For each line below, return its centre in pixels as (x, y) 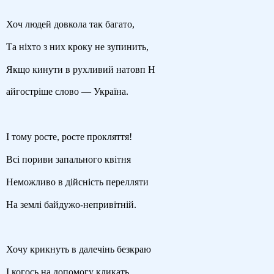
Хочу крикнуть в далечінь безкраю (79, 250)
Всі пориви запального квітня (68, 159)
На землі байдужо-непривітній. (71, 204)
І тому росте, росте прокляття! (69, 137)
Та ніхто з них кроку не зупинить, (77, 46)
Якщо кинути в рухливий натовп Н (81, 69)
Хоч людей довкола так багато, (70, 24)
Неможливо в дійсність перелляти (77, 182)
